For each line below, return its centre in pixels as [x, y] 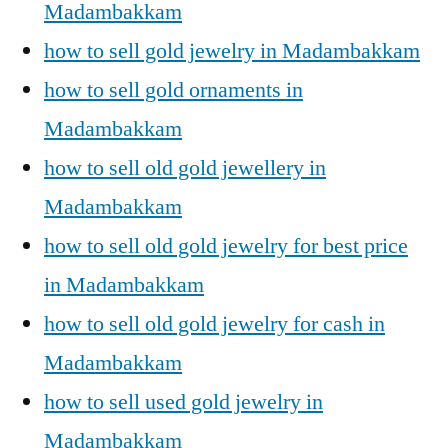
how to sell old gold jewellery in [185, 168]
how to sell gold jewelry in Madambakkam [232, 51]
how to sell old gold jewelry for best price [226, 246]
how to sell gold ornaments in [173, 90]
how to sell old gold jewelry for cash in [214, 324]
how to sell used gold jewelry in [183, 402]
